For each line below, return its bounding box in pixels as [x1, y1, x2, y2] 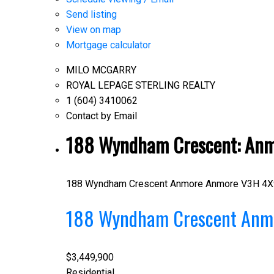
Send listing [65, 9, 117, 21]
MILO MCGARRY [65, 64, 136, 76]
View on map [65, 24, 121, 36]
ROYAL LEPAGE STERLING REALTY [65, 80, 215, 92]
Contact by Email [65, 110, 137, 122]
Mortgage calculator [65, 39, 151, 51]
